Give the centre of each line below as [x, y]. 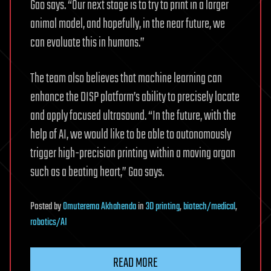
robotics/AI [49, 222]
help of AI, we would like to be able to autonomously [131, 135]
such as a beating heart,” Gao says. [97, 172]
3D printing [163, 207]
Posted [42, 207]
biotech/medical [209, 207]
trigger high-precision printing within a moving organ [133, 153]
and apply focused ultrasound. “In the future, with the [133, 116]
